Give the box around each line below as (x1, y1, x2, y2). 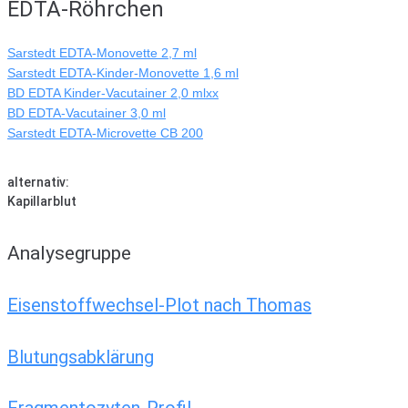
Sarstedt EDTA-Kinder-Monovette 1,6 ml (7, 66, 239, 81)
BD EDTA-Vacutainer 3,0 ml (7, 106, 166, 121)
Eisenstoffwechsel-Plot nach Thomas (7, 294, 311, 316)
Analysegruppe (7, 242, 131, 265)
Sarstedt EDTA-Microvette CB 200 (7, 126, 203, 141)
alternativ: (7, 174, 69, 189)
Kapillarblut (7, 193, 76, 209)
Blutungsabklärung (7, 345, 154, 368)
